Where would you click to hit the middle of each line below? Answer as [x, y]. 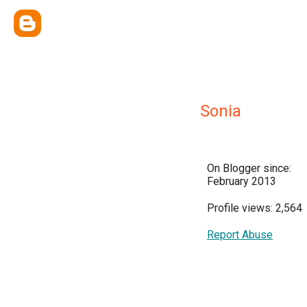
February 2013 [242, 181]
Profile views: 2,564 [255, 208]
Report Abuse [240, 235]
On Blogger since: [249, 168]
